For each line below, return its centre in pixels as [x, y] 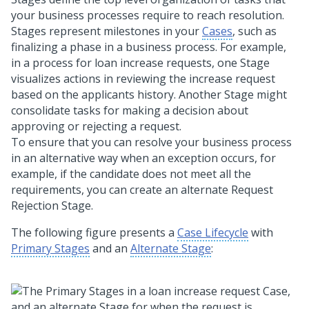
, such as [255, 31]
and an [110, 248]
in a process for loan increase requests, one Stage [140, 63]
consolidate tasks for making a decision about [130, 110]
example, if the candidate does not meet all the [131, 174]
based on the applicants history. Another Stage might [149, 94]
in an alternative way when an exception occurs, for [143, 158]
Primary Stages [50, 248]
